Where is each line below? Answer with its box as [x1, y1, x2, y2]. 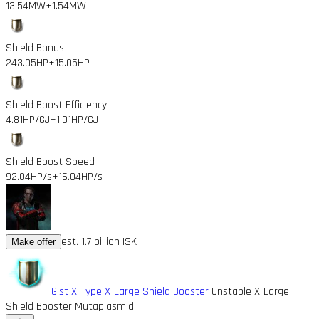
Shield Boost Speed [6, 154, 95, 169]
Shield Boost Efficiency [6, 97, 107, 113]
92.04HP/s [6, 169, 52, 184]
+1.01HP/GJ [50, 112, 98, 127]
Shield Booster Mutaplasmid [6, 298, 134, 314]
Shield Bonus [6, 40, 64, 56]
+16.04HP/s [52, 169, 103, 184]
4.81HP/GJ [6, 112, 50, 127]
